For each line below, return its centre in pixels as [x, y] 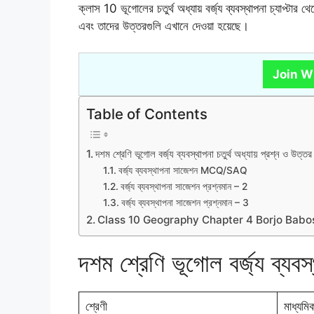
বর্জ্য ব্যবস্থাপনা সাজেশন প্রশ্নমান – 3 [185, 203]
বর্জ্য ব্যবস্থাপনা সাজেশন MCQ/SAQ [183, 171]
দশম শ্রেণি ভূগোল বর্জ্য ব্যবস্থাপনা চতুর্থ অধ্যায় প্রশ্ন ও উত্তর [204, 154]
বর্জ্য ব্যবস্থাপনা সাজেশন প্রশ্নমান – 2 [184, 187]
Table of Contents [147, 114]
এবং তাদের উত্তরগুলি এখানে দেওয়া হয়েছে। [164, 26]
